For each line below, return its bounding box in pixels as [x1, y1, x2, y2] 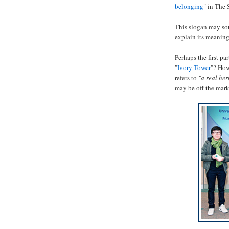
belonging [175, 2, 203, 11]
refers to [175, 73, 198, 83]
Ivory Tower [177, 63, 211, 73]
